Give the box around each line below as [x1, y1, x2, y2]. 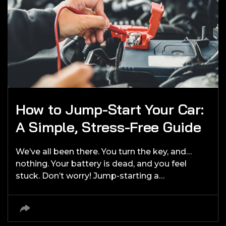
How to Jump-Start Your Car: [16, 100, 204, 118]
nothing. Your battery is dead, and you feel [16, 158, 187, 168]
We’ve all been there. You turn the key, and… [16, 146, 192, 156]
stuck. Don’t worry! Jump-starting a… [16, 171, 164, 181]
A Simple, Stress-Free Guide [16, 118, 201, 136]
